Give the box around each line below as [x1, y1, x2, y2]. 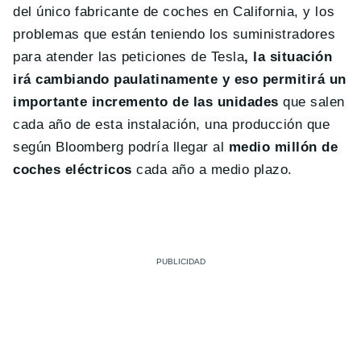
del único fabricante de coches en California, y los [13, 3, 335, 19]
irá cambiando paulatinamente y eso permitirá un [13, 71, 346, 87]
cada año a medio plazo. [131, 161, 293, 177]
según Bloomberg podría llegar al [13, 139, 229, 155]
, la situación [244, 48, 333, 64]
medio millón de [228, 139, 338, 155]
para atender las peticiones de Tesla [13, 48, 245, 64]
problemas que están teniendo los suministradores [13, 26, 336, 42]
